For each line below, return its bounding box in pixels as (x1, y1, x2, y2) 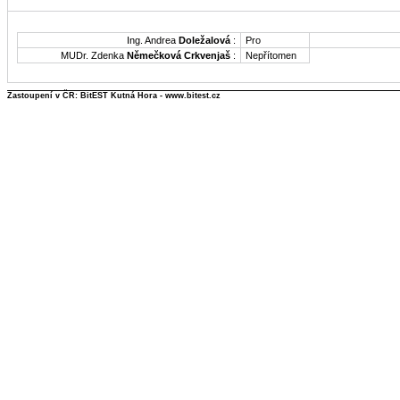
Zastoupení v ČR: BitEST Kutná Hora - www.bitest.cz (7, 90, 221, 100)
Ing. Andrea (127, 34, 179, 46)
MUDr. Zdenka (61, 49, 127, 61)
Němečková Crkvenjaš (127, 49, 230, 61)
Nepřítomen (246, 49, 296, 61)
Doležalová (179, 34, 230, 46)
